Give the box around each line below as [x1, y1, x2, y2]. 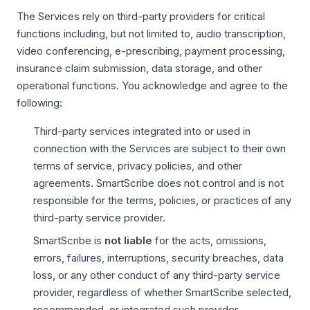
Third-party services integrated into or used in [33, 125, 250, 138]
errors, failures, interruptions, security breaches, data [33, 251, 284, 264]
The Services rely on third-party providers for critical [17, 10, 265, 23]
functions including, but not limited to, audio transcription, [17, 27, 286, 40]
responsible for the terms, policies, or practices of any [33, 194, 291, 207]
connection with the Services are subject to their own [33, 142, 286, 155]
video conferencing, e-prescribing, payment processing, [17, 44, 285, 57]
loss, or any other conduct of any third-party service [33, 268, 280, 282]
